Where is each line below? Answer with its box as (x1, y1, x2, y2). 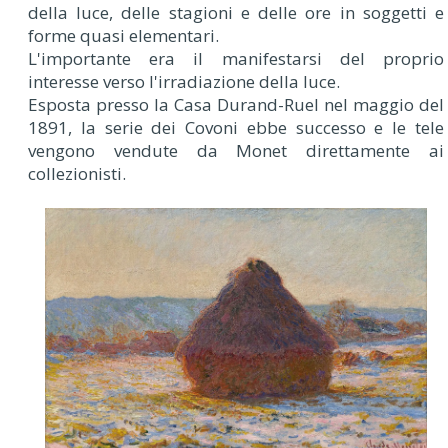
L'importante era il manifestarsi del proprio (28, 47, 444, 71)
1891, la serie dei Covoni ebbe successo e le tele (28, 116, 444, 140)
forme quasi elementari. (28, 24, 219, 48)
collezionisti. (28, 162, 126, 186)
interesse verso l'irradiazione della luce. (28, 70, 340, 94)
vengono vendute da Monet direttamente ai (28, 139, 444, 163)
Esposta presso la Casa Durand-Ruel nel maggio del (28, 93, 444, 117)
